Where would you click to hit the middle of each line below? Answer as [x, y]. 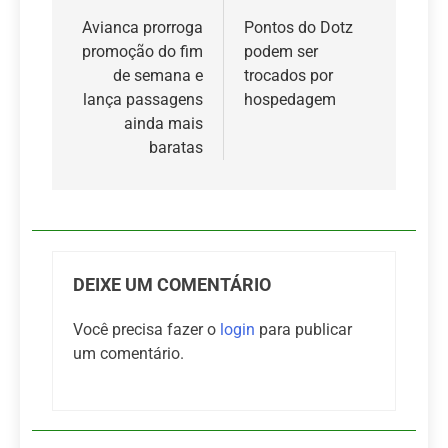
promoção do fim [142, 51]
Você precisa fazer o [146, 329]
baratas [176, 147]
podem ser [281, 51]
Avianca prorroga [142, 27]
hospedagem [290, 99]
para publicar [303, 329]
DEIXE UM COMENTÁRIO [172, 284]
